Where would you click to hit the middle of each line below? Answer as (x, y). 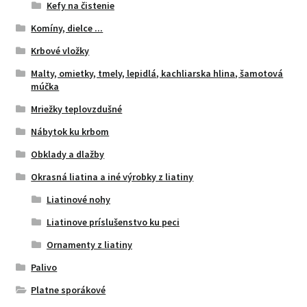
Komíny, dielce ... (67, 28)
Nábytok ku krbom (70, 131)
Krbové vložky (60, 50)
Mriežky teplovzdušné (77, 109)
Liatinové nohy (78, 199)
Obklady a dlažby (68, 154)
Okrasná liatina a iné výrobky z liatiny (112, 176)
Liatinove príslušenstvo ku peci (113, 222)
